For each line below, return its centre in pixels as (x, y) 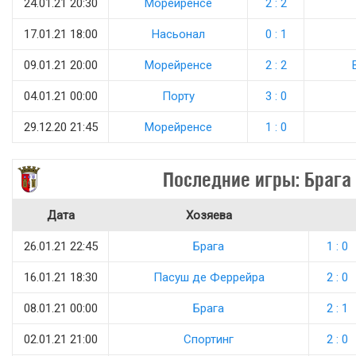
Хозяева (209, 215)
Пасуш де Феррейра (209, 277)
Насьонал (178, 34)
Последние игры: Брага (257, 179)
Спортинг (209, 339)
